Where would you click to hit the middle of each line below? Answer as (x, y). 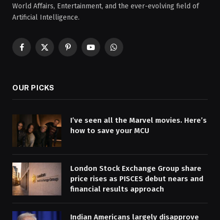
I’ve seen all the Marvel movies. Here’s (138, 120)
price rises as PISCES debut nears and (137, 179)
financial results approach (117, 189)
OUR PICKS (33, 87)
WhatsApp (129, 52)
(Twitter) (57, 62)
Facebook (36, 52)
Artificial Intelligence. (46, 17)
